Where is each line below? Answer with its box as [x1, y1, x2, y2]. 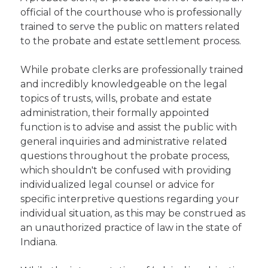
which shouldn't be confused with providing [20, 165, 232, 176]
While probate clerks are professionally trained [20, 64, 244, 75]
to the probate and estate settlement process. [20, 35, 242, 47]
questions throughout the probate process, [20, 150, 230, 162]
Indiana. [20, 236, 58, 248]
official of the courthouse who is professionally [20, 7, 242, 18]
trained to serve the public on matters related [20, 21, 240, 32]
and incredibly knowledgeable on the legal [20, 78, 228, 90]
